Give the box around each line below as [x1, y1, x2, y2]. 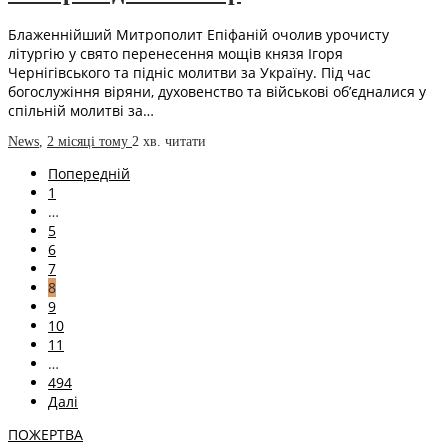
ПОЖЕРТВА [8, 425, 83, 445]
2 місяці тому [47, 134, 132, 150]
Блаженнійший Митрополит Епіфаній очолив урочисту [8, 25, 389, 45]
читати [165, 134, 206, 150]
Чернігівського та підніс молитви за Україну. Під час [8, 63, 371, 83]
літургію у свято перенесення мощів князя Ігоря [8, 44, 343, 64]
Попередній [48, 164, 130, 184]
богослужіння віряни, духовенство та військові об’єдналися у [8, 82, 426, 102]
